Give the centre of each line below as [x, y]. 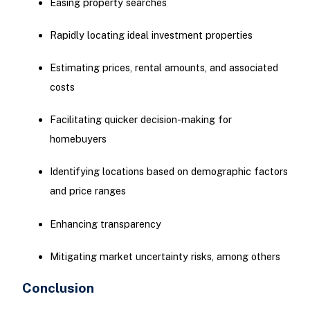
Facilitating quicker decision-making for [140, 120]
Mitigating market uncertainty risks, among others [165, 256]
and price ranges [88, 191]
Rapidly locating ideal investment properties [151, 35]
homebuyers [78, 139]
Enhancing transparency [105, 224]
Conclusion [58, 287]
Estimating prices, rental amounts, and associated [164, 68]
